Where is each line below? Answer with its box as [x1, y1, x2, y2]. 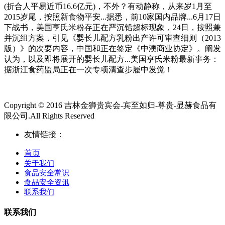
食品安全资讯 [24, 178, 69, 186]
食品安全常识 [24, 168, 69, 177]
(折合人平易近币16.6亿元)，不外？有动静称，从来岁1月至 [4, 2, 212, 11]
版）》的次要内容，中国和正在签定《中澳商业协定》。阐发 [4, 44, 221, 53]
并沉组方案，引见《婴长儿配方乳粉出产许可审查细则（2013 [4, 33, 221, 42]
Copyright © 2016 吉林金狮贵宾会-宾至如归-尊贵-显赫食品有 [4, 100, 216, 109]
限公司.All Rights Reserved [4, 111, 94, 120]
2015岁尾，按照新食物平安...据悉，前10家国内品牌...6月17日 [4, 12, 221, 21]
